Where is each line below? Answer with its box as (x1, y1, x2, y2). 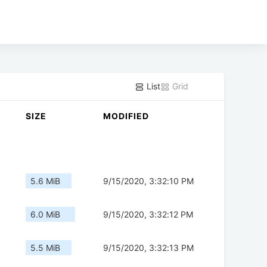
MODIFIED (103, 111, 149, 122)
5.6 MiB (30, 176, 60, 187)
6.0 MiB (30, 209, 60, 220)
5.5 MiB (30, 243, 60, 253)
